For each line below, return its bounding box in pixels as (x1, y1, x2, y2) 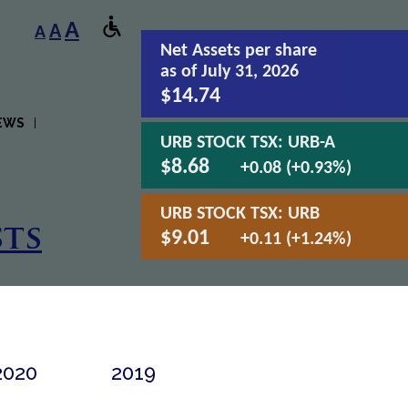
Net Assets (160, 41, 246, 60)
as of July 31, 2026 (160, 62, 300, 81)
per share (245, 41, 318, 60)
